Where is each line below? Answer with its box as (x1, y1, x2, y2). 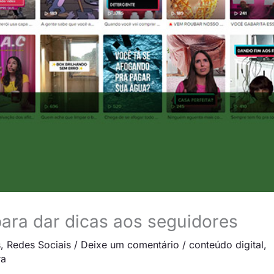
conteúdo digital (189, 238, 264, 251)
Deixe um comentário (81, 238, 179, 251)
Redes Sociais (7, 238, 71, 251)
